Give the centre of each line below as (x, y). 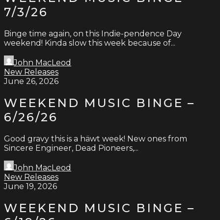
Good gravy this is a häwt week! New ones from (96, 138)
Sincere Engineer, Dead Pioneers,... (71, 148)
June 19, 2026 (30, 186)
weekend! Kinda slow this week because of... (90, 43)
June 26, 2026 (31, 81)
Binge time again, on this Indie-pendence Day (93, 33)
